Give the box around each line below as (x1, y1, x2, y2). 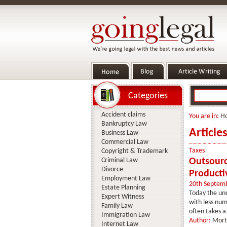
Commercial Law (101, 138, 148, 146)
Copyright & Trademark (101, 147, 168, 155)
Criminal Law (101, 157, 138, 164)
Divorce (101, 166, 123, 173)
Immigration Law (101, 211, 150, 219)
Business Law (101, 129, 138, 137)
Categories (128, 91, 168, 101)
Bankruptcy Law (101, 120, 147, 128)
